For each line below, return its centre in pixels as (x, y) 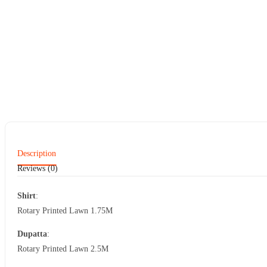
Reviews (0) (38, 168)
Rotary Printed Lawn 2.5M (63, 249)
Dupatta (32, 234)
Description (37, 153)
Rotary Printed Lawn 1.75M (65, 210)
